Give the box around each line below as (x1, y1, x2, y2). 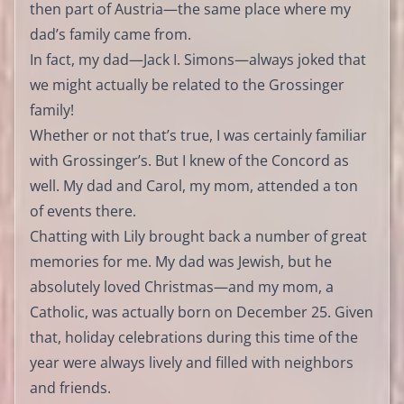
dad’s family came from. (30, 23, 191, 44)
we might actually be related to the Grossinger (30, 74, 344, 95)
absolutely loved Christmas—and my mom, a (30, 276, 334, 297)
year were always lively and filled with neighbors (30, 352, 353, 372)
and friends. (30, 377, 111, 398)
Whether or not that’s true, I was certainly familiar (30, 124, 367, 145)
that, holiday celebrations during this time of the (30, 326, 358, 347)
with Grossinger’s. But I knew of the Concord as (30, 150, 349, 170)
